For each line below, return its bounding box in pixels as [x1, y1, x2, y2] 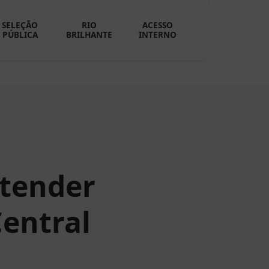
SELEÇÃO [2, 19, 38, 31]
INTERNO [139, 29, 177, 40]
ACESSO [142, 19, 174, 31]
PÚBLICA [2, 29, 38, 40]
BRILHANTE [65, 29, 112, 40]
